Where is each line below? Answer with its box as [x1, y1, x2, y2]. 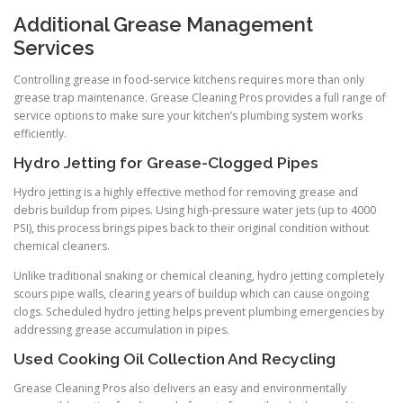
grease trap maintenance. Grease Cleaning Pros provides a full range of [13, 89, 386, 105]
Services [13, 35, 94, 59]
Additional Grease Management [13, 12, 313, 36]
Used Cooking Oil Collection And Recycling [13, 350, 336, 369]
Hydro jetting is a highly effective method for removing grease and [13, 184, 358, 201]
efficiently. [13, 125, 67, 141]
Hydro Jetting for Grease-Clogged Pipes [13, 153, 318, 172]
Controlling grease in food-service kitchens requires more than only [13, 71, 364, 87]
